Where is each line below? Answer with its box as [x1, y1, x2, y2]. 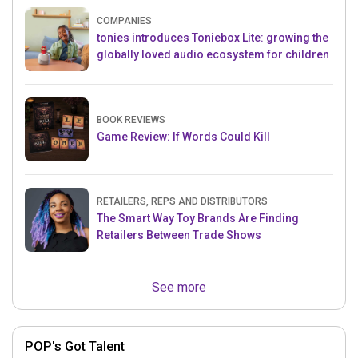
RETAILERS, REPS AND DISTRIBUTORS [97, 196, 268, 208]
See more [152, 280, 206, 296]
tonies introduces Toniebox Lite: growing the [97, 31, 328, 45]
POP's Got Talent [25, 339, 125, 355]
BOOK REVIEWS [97, 113, 165, 125]
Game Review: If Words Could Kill [97, 129, 270, 143]
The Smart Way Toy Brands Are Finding [97, 212, 299, 225]
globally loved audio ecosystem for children [97, 48, 329, 62]
